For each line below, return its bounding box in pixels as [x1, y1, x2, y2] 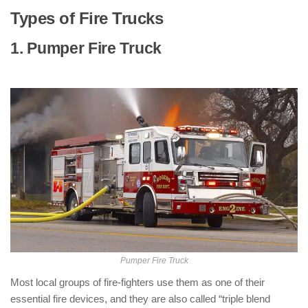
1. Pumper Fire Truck [10, 40, 162, 57]
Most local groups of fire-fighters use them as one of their [10, 276, 265, 288]
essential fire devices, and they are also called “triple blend [10, 293, 270, 305]
